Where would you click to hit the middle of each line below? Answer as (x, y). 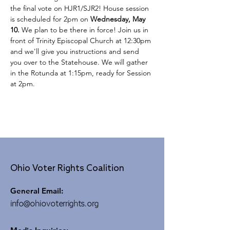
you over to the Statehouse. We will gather (80, 62)
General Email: (37, 191)
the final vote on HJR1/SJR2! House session (81, 8)
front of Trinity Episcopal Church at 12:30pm (82, 41)
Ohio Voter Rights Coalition (67, 169)
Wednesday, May (119, 19)
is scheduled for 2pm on (50, 19)
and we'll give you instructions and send (76, 51)
